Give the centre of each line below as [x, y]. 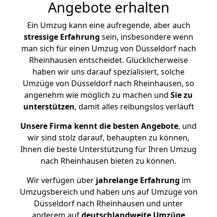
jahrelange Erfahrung [137, 180]
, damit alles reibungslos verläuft [134, 107]
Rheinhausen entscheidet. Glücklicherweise [108, 60]
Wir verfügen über [60, 180]
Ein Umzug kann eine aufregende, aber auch [108, 25]
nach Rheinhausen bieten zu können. [108, 161]
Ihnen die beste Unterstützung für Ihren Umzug [108, 149]
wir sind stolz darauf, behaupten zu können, [108, 138]
